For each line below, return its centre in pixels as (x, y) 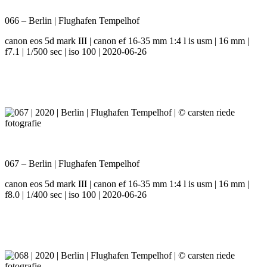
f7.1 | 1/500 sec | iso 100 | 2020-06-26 (76, 52)
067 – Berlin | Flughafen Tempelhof (72, 164)
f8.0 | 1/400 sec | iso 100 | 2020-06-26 (76, 195)
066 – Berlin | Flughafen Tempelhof (72, 21)
